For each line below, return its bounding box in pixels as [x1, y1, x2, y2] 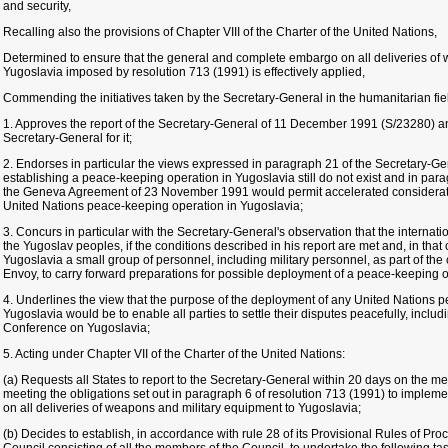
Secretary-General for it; [3, 131, 132, 145]
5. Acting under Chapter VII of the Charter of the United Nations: [3, 347, 345, 361]
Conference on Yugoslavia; [3, 321, 150, 335]
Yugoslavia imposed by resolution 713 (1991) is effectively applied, [3, 65, 365, 79]
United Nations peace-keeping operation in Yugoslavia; [3, 199, 303, 213]
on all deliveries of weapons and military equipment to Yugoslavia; [3, 401, 361, 415]
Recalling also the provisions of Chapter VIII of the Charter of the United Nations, [3, 25, 437, 39]
